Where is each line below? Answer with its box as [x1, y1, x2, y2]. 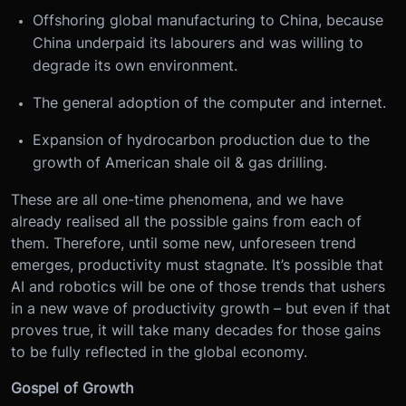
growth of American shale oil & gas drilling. [33, 153, 327, 172]
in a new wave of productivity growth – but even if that [11, 299, 391, 318]
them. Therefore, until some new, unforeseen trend [11, 234, 356, 253]
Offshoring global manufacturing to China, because [33, 11, 383, 30]
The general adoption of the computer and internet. [33, 93, 386, 112]
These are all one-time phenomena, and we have [11, 190, 343, 209]
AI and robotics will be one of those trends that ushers [11, 277, 385, 296]
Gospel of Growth [11, 379, 133, 398]
